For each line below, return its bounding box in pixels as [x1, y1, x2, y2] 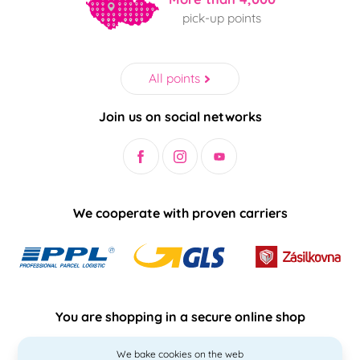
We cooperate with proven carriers [72, 205, 288, 222]
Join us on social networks [98, 108, 262, 125]
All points [149, 70, 201, 87]
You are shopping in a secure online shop [55, 309, 305, 325]
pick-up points [182, 9, 261, 26]
